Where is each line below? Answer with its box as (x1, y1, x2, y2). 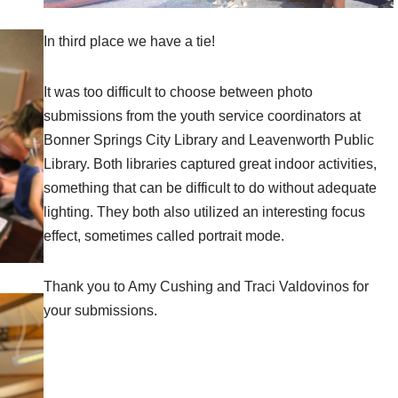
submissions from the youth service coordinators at (43, 107, 361, 123)
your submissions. (43, 302, 157, 318)
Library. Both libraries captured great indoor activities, (43, 155, 377, 171)
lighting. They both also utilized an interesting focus (43, 203, 365, 219)
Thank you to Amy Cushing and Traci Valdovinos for (43, 278, 369, 294)
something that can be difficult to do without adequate (43, 179, 377, 195)
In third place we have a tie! (43, 33, 215, 49)
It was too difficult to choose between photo (43, 84, 313, 99)
